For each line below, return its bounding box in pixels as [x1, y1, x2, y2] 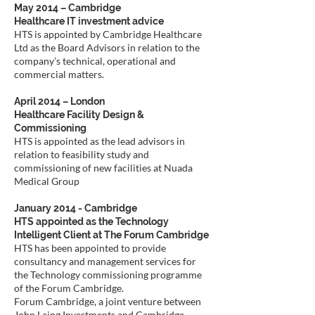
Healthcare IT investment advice [14, 15, 166, 27]
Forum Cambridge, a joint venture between [14, 295, 201, 307]
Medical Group [14, 175, 79, 187]
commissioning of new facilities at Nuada [14, 162, 193, 174]
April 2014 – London [14, 96, 105, 107]
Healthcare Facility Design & [14, 109, 144, 120]
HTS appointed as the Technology [14, 216, 169, 227]
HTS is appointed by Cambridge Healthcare [14, 28, 202, 40]
